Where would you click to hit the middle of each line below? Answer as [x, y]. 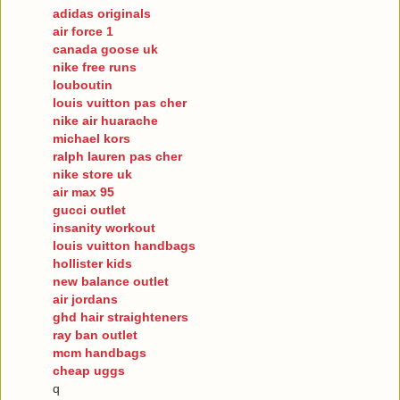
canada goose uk [105, 49]
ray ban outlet [95, 334]
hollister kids [92, 263]
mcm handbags [100, 352]
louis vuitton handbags [124, 245]
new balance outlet [111, 281]
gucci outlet [89, 209]
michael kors [92, 138]
